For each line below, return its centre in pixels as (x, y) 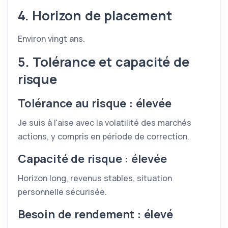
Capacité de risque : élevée (92, 159)
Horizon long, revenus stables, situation (95, 178)
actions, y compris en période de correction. (104, 136)
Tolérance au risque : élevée (95, 103)
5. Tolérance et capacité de (104, 62)
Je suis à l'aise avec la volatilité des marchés (105, 123)
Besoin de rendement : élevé (95, 214)
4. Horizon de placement (95, 16)
